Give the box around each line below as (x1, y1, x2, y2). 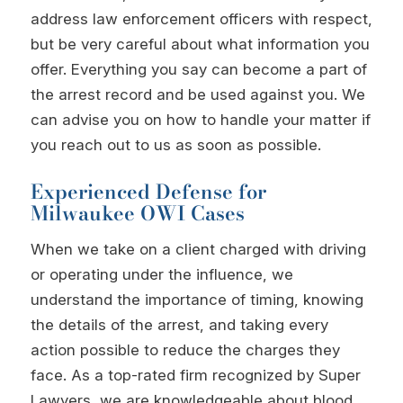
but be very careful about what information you (30, 35, 370, 54)
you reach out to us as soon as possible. (30, 136, 321, 155)
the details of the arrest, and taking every (30, 316, 328, 335)
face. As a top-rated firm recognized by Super (30, 366, 361, 385)
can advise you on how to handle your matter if (30, 111, 371, 130)
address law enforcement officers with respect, (30, 10, 372, 29)
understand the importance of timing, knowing (30, 291, 363, 309)
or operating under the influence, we (30, 265, 293, 284)
